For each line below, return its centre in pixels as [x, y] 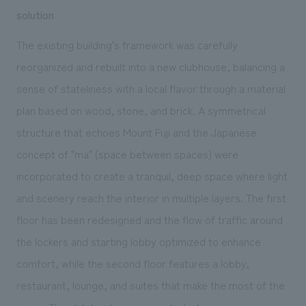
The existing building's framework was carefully [127, 44]
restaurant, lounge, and [73, 284]
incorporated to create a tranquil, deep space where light [152, 175]
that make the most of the [221, 284]
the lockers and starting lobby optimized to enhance [138, 241]
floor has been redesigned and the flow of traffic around [149, 219]
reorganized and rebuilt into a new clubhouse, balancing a [150, 66]
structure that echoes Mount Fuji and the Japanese [136, 131]
